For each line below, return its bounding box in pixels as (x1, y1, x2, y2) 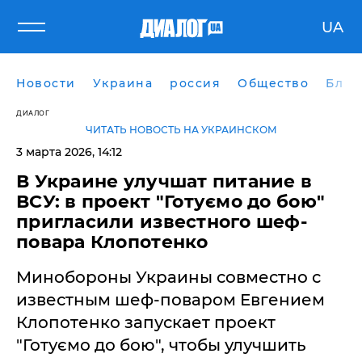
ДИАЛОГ (16, 108, 49, 117)
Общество (238, 76, 309, 90)
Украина (92, 76, 153, 90)
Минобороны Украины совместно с (16, 267, 321, 287)
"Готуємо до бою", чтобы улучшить (16, 335, 306, 355)
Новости (16, 76, 76, 90)
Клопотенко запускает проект (16, 313, 276, 332)
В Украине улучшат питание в (16, 170, 313, 192)
